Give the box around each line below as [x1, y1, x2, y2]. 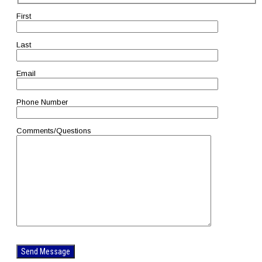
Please [17, 236, 42, 245]
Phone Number [16, 97, 68, 106]
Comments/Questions [16, 126, 92, 135]
